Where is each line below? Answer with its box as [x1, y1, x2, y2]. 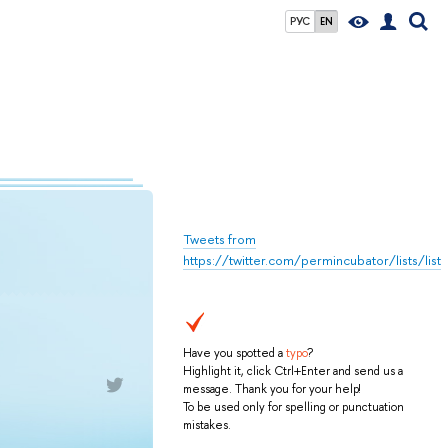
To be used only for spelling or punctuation [183, 399, 404, 416]
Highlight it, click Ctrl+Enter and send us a [183, 363, 403, 380]
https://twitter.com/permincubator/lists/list [183, 250, 441, 269]
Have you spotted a [183, 345, 286, 362]
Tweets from [183, 229, 256, 248]
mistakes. [183, 417, 231, 434]
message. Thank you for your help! [183, 381, 360, 398]
